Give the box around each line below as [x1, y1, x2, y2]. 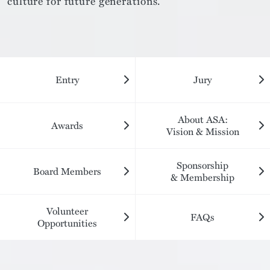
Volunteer [46, 204, 89, 219]
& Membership [171, 170, 235, 185]
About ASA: [177, 112, 228, 127]
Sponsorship [177, 158, 229, 173]
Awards [51, 118, 84, 133]
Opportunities [37, 216, 98, 231]
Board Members [33, 164, 102, 179]
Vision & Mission [166, 124, 239, 139]
